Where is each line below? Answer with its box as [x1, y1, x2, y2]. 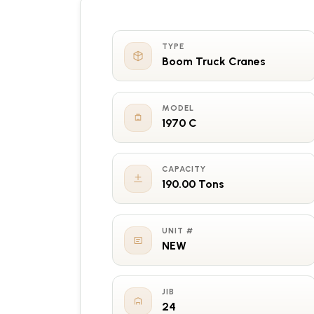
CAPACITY [162, 164, 206, 175]
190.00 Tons [162, 177, 225, 191]
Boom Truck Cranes [162, 54, 266, 68]
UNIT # [162, 225, 193, 235]
